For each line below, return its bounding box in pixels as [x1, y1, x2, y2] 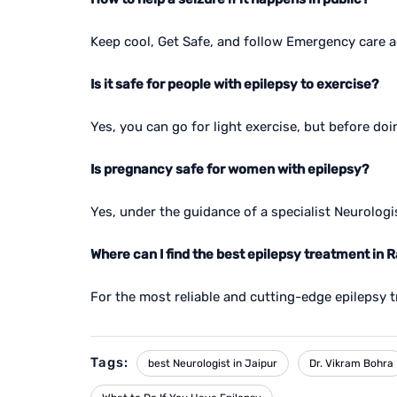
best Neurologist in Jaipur [148, 357, 277, 370]
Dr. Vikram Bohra [309, 357, 393, 370]
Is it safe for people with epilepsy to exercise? [90, 76, 378, 92]
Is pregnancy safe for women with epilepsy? [90, 161, 369, 177]
